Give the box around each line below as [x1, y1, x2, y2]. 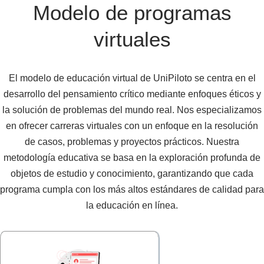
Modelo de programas [32, 1, 232, 25]
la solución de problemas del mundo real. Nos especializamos [2, 105, 262, 115]
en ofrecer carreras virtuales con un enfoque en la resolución [6, 121, 258, 131]
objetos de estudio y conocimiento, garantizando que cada [11, 169, 253, 179]
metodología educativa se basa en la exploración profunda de [4, 153, 260, 163]
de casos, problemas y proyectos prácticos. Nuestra [25, 137, 239, 147]
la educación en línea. [86, 200, 178, 211]
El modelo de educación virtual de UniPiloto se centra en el [8, 73, 256, 84]
